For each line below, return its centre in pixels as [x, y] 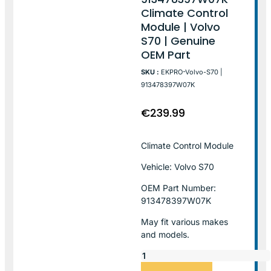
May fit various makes [185, 221]
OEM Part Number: [179, 188]
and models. [165, 234]
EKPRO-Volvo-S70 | [192, 72]
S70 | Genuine [178, 41]
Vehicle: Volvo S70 [178, 166]
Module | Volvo [181, 27]
